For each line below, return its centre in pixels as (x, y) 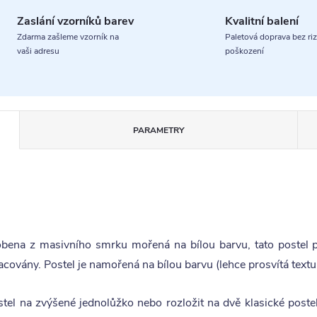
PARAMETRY (158, 130)
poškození (244, 51)
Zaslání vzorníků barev (75, 21)
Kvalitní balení (262, 21)
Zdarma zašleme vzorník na (68, 37)
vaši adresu (38, 51)
